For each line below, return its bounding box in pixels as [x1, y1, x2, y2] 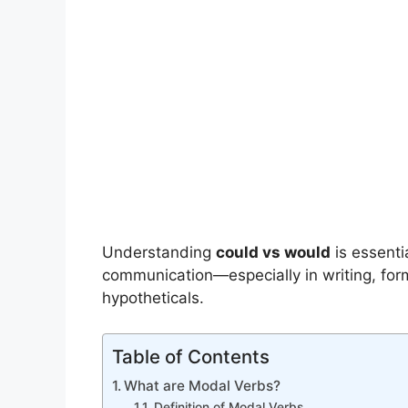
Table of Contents [112, 344, 270, 368]
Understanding [102, 243, 216, 262]
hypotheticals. [102, 289, 204, 308]
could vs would [216, 243, 331, 262]
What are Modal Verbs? [124, 376, 281, 394]
